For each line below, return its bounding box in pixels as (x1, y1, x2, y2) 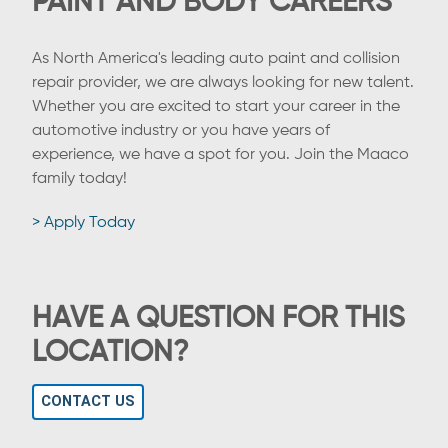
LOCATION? (32, 338, 189, 368)
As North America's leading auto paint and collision (32, 50, 400, 67)
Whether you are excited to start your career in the (32, 98, 400, 115)
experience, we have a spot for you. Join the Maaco (32, 146, 409, 163)
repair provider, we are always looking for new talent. (32, 74, 414, 91)
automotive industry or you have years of (32, 122, 330, 139)
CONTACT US (41, 393, 136, 411)
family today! (32, 170, 127, 187)
